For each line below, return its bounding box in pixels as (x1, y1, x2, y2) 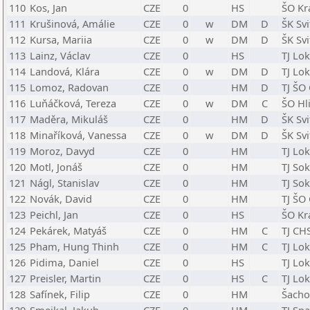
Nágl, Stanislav (30, 176, 99, 190)
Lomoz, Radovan (30, 80, 109, 94)
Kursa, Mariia (30, 33, 92, 46)
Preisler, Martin (30, 271, 101, 285)
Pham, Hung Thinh (30, 239, 119, 253)
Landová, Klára (30, 64, 100, 78)
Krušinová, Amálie (30, 17, 115, 30)
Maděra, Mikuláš (30, 112, 108, 126)
